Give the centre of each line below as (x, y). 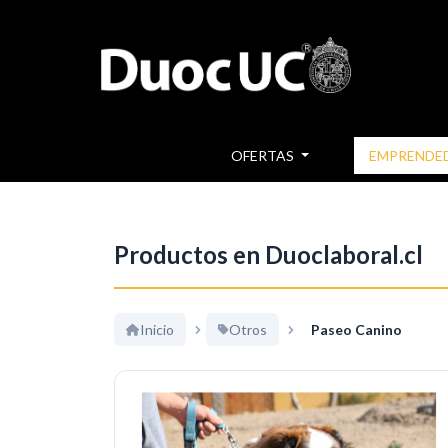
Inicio (157, 330)
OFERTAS (264, 156)
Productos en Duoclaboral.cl (268, 255)
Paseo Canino (356, 330)
